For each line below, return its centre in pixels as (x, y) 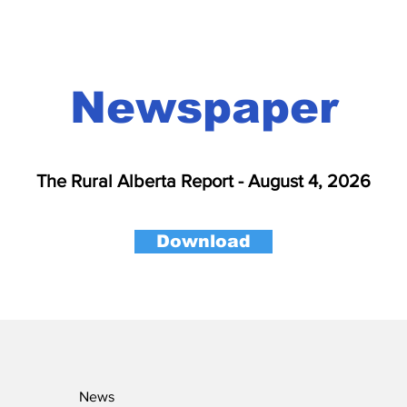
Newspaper (203, 108)
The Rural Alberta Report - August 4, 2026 (203, 181)
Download (203, 241)
